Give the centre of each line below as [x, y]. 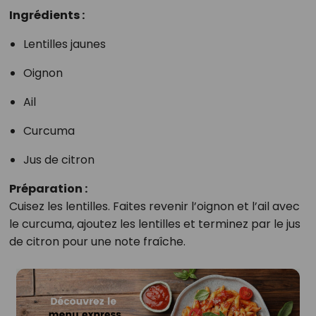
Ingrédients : [47, 16]
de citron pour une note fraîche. [97, 242]
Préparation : [48, 189]
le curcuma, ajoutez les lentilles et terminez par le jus [154, 224]
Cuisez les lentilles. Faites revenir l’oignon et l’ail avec [154, 207]
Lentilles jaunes [64, 44]
